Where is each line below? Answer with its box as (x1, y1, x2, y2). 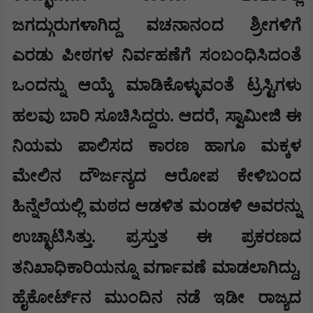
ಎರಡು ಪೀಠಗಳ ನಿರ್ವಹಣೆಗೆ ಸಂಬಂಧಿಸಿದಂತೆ (12, 46, 301, 65)
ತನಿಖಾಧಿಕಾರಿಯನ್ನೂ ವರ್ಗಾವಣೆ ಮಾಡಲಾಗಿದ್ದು (12, 259, 296, 277)
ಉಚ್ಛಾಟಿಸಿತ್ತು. (12, 228, 96, 247)
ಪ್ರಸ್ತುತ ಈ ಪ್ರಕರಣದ (125, 228, 302, 247)
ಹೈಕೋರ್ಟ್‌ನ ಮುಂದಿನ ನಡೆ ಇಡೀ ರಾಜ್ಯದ (12, 289, 301, 307)
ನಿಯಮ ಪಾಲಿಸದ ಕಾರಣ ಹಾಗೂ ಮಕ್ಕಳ (12, 137, 301, 156)
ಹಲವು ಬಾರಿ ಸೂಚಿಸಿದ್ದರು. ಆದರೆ (12, 107, 215, 126)
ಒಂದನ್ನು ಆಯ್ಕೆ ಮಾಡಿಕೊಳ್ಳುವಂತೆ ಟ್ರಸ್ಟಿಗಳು (12, 76, 301, 95)
